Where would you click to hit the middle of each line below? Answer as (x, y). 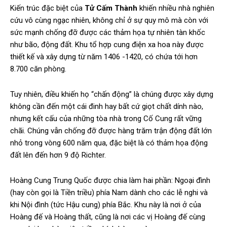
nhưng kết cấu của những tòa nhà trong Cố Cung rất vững (106, 119)
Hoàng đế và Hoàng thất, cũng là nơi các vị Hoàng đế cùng (108, 217)
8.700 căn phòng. (38, 69)
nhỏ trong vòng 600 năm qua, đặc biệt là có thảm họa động (109, 143)
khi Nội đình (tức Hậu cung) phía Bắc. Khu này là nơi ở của (106, 205)
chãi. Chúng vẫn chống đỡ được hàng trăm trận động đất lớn (111, 131)
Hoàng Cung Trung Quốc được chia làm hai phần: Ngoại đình (110, 181)
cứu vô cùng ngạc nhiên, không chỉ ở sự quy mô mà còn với (109, 21)
